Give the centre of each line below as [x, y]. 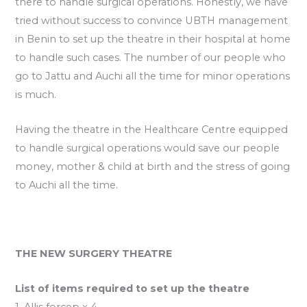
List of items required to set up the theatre [133, 288]
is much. [36, 95]
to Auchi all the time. [67, 185]
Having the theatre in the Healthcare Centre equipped [152, 129]
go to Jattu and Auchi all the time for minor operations [153, 76]
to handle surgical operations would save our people [148, 148]
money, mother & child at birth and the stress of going [153, 166]
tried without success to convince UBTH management [152, 21]
